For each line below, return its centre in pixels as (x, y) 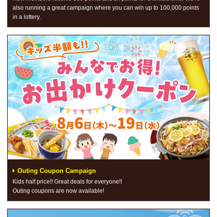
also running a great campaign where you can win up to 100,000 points (106, 8)
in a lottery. (27, 17)
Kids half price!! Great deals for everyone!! (67, 182)
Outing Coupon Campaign (57, 171)
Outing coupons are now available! (58, 191)
